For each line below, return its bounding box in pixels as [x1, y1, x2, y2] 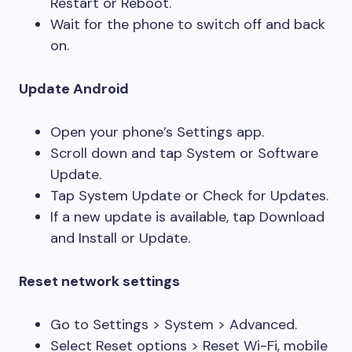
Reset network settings [19, 272, 180, 291]
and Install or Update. [50, 229, 190, 247]
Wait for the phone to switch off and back [50, 15, 325, 34]
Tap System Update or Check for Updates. [50, 186, 328, 205]
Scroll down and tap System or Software [50, 144, 318, 163]
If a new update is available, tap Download [50, 207, 324, 226]
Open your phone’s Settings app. [50, 123, 264, 141]
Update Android [19, 79, 129, 98]
